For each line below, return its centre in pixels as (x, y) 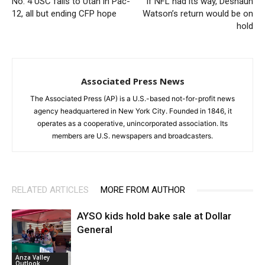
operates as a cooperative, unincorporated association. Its (132, 124)
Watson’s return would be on (198, 14)
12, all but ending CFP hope (64, 14)
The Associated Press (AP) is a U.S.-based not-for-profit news (132, 99)
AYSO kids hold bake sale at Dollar (154, 216)
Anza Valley (33, 258)
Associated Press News (132, 81)
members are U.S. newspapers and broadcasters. (132, 136)
